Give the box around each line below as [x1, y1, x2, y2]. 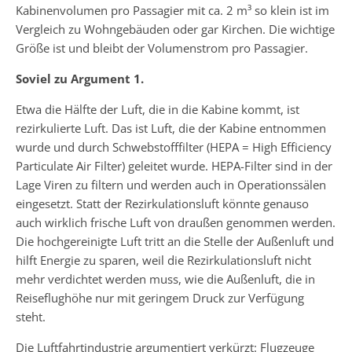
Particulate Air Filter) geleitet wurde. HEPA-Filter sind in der [16, 157, 332, 174]
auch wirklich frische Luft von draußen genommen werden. [16, 214, 335, 230]
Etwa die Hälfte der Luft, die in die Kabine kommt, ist [16, 101, 299, 117]
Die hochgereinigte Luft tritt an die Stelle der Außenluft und [16, 233, 334, 249]
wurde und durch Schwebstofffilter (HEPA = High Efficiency [16, 138, 332, 155]
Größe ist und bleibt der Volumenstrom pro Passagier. [16, 39, 308, 56]
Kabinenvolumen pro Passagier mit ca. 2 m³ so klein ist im [16, 2, 329, 18]
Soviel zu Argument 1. [16, 70, 144, 86]
